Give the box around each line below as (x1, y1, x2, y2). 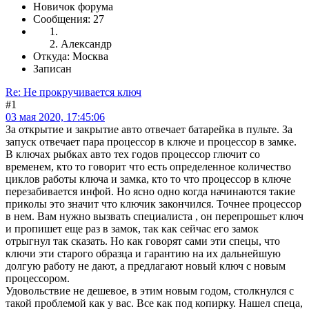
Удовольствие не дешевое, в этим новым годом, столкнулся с (6, 284, 294, 297)
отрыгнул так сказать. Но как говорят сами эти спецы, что (6, 235, 280, 247)
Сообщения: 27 (33, 12, 104, 25)
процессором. (6, 272, 70, 284)
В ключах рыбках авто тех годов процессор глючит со (6, 148, 260, 160)
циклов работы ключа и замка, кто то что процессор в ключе (6, 172, 291, 185)
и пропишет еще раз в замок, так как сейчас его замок (6, 222, 259, 235)
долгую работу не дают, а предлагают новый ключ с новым (6, 259, 286, 272)
